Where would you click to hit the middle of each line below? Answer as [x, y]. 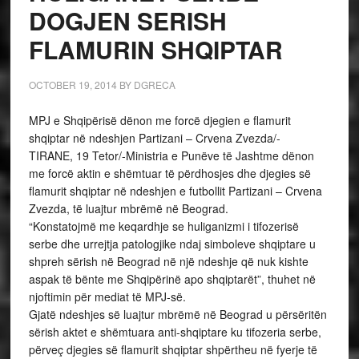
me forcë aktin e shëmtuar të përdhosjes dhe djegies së [169, 173]
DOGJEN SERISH [127, 20]
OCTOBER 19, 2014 [73, 85]
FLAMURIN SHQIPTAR [155, 49]
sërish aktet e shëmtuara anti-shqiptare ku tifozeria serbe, [175, 332]
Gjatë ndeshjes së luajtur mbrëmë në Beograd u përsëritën [177, 314]
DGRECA [154, 85]
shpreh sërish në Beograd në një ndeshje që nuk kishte [168, 261]
